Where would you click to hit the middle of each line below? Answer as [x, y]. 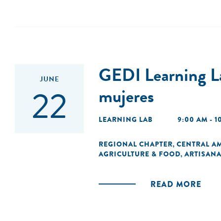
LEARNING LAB [126, 119]
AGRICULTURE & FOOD [140, 154]
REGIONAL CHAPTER [136, 144]
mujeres [126, 96]
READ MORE [176, 184]
